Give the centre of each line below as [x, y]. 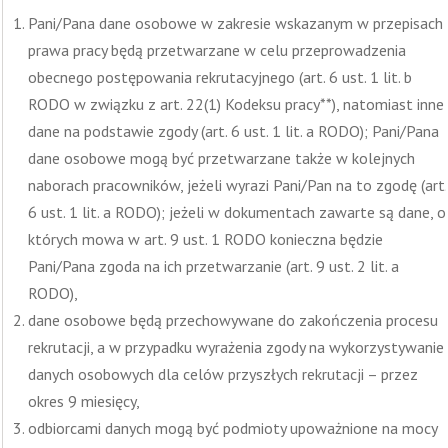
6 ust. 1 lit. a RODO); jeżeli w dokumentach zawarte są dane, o [237, 212]
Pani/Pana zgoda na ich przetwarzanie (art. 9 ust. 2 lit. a [213, 266]
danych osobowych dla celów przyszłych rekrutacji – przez [223, 374]
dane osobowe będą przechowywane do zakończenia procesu [233, 320]
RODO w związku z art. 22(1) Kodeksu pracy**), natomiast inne [236, 104]
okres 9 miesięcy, [84, 401]
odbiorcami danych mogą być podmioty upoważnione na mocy [232, 428]
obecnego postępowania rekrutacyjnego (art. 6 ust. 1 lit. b [220, 77]
